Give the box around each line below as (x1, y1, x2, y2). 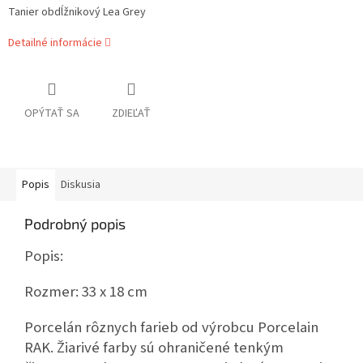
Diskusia (61, 177, 100, 194)
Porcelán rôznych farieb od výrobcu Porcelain (24, 317, 318, 339)
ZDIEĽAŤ (112, 105, 151, 122)
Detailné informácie (8, 35, 102, 52)
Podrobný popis (24, 215, 126, 233)
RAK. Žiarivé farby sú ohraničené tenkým (24, 337, 284, 359)
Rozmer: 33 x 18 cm (24, 281, 147, 303)
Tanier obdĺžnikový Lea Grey (8, 4, 146, 21)
